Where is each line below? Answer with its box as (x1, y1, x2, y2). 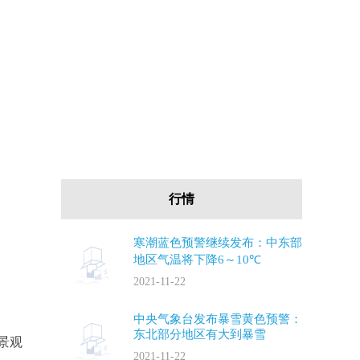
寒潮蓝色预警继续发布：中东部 (133, 236, 302, 249)
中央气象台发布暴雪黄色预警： (133, 313, 302, 325)
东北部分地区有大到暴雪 (133, 328, 266, 341)
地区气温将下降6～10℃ (133, 253, 261, 266)
